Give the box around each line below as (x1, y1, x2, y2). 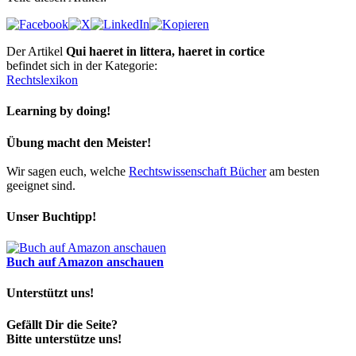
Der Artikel (6, 44, 66, 59)
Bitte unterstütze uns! (6, 331, 122, 346)
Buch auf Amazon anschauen (6, 255, 164, 269)
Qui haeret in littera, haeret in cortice (66, 44, 265, 59)
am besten (266, 164, 319, 178)
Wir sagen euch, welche (6, 164, 129, 178)
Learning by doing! (6, 104, 110, 118)
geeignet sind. (6, 178, 75, 192)
